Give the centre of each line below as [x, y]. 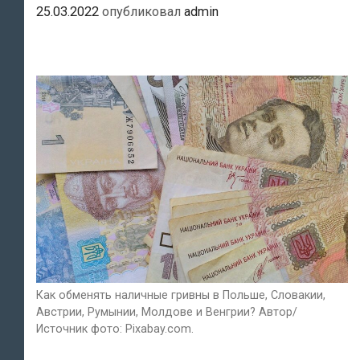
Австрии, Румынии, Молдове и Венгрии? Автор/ [167, 311]
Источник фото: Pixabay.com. [115, 328]
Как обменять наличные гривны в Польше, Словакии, [181, 295]
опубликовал [143, 12]
